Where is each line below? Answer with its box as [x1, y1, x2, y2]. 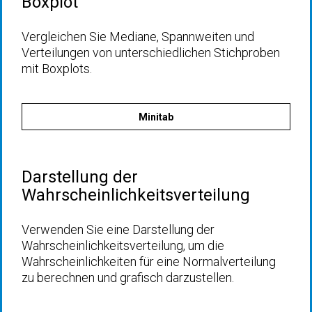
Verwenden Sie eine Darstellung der [22, 222, 214, 237]
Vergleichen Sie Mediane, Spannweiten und [22, 29, 254, 44]
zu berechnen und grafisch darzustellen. [22, 270, 234, 285]
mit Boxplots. [22, 61, 92, 76]
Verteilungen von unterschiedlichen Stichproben [22, 45, 280, 60]
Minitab [139, 111, 173, 123]
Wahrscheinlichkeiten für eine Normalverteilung [22, 254, 276, 269]
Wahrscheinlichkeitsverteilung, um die [22, 238, 224, 253]
